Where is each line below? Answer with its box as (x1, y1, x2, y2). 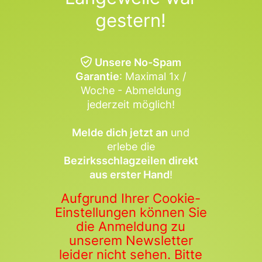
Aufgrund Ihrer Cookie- (61, 190, 201, 206)
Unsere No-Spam (95, 56, 182, 68)
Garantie (75, 70, 120, 82)
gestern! (95, 9, 167, 32)
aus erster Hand (89, 168, 170, 181)
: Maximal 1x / (119, 70, 187, 82)
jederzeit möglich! (87, 98, 175, 111)
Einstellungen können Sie (54, 204, 207, 220)
